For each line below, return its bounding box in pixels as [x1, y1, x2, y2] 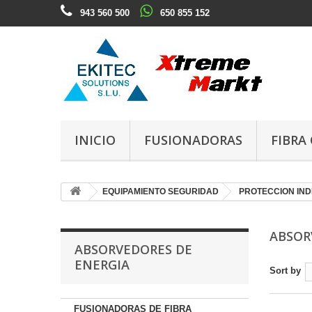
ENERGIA [75, 256, 130, 273]
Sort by [270, 265, 301, 276]
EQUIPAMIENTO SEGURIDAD [102, 187, 219, 196]
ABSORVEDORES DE [75, 241, 192, 258]
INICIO [75, 132, 116, 148]
